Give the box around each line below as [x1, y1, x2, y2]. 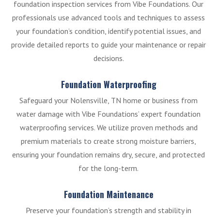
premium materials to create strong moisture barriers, [21, 136, 196, 146]
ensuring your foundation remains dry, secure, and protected [12, 150, 205, 160]
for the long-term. [78, 163, 139, 173]
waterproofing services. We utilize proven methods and [19, 123, 198, 133]
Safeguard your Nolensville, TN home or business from [19, 95, 198, 106]
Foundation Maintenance [63, 188, 154, 201]
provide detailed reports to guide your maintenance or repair [11, 40, 206, 50]
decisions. [93, 53, 124, 63]
